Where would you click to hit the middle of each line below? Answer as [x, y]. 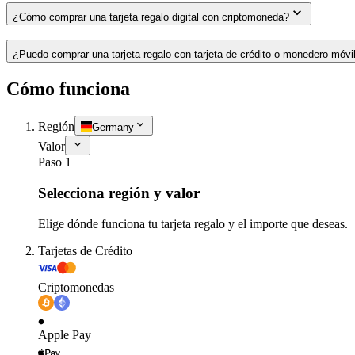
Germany [113, 128]
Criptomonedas [76, 287]
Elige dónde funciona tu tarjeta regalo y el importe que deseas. [193, 223]
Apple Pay [65, 334]
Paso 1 [55, 162]
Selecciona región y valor [119, 193]
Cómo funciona [68, 89]
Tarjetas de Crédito [85, 250]
